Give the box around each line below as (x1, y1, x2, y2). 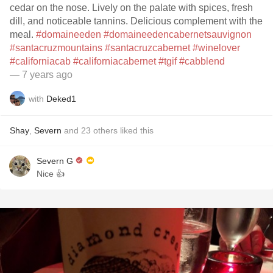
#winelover (193, 43, 240, 53)
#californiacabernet (73, 56, 156, 66)
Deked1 (46, 93, 76, 104)
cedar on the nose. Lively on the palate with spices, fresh (10, 2, 253, 13)
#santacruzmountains (10, 43, 102, 53)
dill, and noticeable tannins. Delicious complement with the (10, 16, 263, 26)
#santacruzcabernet (105, 43, 190, 53)
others (93, 126, 118, 135)
